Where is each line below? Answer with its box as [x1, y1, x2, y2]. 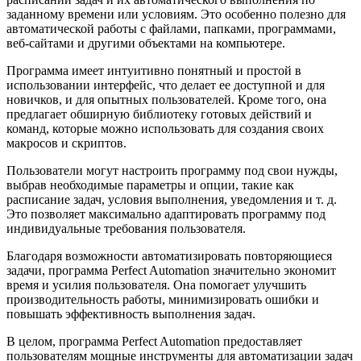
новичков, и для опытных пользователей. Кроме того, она [6, 92, 326, 106]
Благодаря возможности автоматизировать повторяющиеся [6, 248, 332, 263]
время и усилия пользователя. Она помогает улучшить [6, 277, 306, 292]
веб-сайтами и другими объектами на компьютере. [6, 35, 285, 50]
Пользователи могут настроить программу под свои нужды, [6, 163, 338, 177]
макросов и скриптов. [6, 135, 127, 150]
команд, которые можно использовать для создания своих [6, 121, 324, 135]
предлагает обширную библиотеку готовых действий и [6, 106, 312, 121]
